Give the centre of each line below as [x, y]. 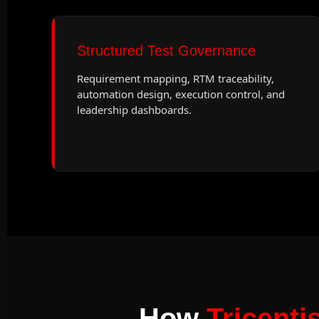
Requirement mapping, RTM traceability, [176, 78]
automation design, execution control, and [181, 94]
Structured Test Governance [166, 51]
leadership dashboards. [134, 110]
